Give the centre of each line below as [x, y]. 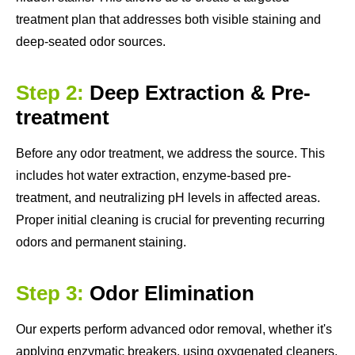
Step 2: [50, 93]
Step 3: [50, 294]
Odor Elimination [172, 294]
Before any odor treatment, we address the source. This [170, 154]
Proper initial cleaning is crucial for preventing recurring [170, 220]
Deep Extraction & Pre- [200, 93]
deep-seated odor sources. [91, 42]
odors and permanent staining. [101, 242]
